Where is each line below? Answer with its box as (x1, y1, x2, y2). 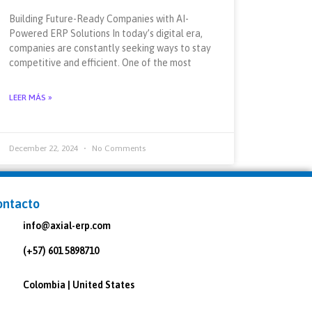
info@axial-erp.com (23, 219, 111, 231)
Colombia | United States (23, 279, 135, 290)
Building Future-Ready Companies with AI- (8, 13, 189, 24)
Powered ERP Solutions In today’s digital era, (8, 27, 203, 39)
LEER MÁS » (8, 92, 52, 102)
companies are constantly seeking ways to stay (8, 42, 211, 54)
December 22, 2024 (8, 143, 80, 153)
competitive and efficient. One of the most (8, 56, 192, 68)
